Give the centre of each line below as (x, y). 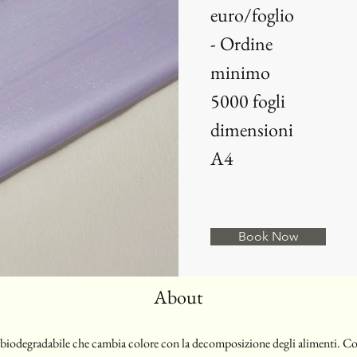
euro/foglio (252, 15)
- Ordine (241, 43)
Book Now (268, 236)
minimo (240, 72)
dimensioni (252, 129)
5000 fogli (248, 101)
